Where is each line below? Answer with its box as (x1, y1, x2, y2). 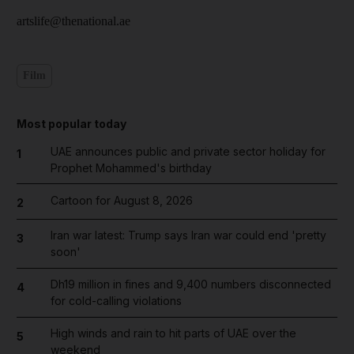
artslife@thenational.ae (17, 13, 130, 28)
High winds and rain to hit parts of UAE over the (50, 326, 296, 340)
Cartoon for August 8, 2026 (50, 193, 193, 207)
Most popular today (17, 116, 126, 130)
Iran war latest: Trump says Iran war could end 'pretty (50, 228, 326, 242)
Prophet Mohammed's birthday (50, 160, 212, 175)
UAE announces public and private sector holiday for (50, 144, 326, 158)
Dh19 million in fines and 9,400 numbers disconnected (50, 277, 331, 291)
